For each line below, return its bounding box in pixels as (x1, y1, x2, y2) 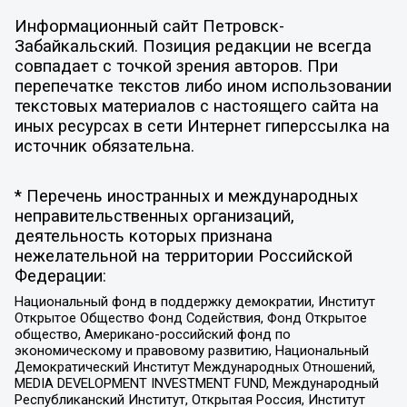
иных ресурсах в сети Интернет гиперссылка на (14, 115, 390, 136)
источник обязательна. (14, 135, 194, 156)
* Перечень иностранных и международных (14, 186, 358, 207)
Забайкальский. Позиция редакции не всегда (14, 35, 372, 56)
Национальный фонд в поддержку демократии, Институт (14, 293, 375, 310)
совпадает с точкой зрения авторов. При (14, 55, 338, 76)
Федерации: (14, 266, 106, 287)
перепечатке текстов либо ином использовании (14, 75, 392, 96)
